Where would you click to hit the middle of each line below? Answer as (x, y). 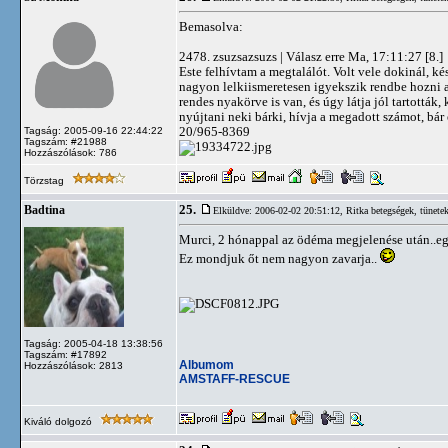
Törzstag (45, 180)
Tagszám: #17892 (65, 354)
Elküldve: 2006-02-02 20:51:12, (279, 210)
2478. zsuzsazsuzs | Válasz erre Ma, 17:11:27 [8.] (311, 56)
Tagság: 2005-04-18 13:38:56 (93, 343)
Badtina (44, 210)
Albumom (206, 364)
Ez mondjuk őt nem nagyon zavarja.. (279, 258)
